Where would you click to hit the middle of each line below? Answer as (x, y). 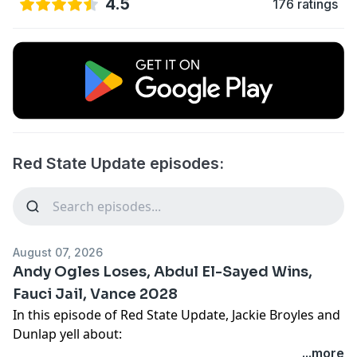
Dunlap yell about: (67, 333)
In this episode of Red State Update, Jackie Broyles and (177, 314)
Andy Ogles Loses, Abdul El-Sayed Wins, (163, 271)
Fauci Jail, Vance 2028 (95, 294)
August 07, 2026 (58, 252)
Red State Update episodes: (118, 163)
